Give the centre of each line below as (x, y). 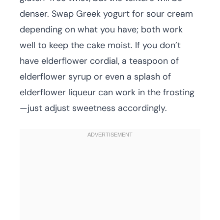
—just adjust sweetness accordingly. (93, 108)
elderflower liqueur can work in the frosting (107, 92)
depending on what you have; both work (101, 29)
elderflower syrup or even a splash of (95, 77)
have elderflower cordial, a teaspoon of (99, 61)
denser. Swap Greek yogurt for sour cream (106, 14)
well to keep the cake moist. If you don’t (100, 45)
